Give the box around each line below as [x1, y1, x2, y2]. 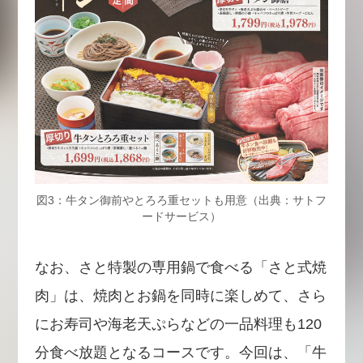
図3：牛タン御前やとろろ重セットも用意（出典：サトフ [36, 194, 327, 207]
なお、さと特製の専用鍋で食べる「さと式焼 [34, 259, 327, 276]
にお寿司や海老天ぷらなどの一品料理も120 [34, 316, 322, 333]
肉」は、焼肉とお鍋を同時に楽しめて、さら [34, 288, 327, 305]
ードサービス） [142, 210, 221, 224]
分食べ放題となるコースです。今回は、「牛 [34, 344, 327, 361]
